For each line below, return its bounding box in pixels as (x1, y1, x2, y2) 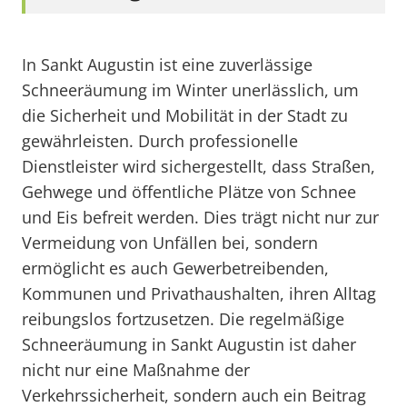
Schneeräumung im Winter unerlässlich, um (22, 79, 359, 101)
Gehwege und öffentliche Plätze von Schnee (22, 181, 356, 203)
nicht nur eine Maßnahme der (22, 359, 250, 381)
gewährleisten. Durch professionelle (22, 130, 298, 152)
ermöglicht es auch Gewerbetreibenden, (22, 257, 329, 279)
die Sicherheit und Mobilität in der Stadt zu (22, 104, 348, 126)
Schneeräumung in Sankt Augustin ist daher (22, 333, 356, 355)
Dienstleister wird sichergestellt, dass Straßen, (22, 155, 375, 177)
